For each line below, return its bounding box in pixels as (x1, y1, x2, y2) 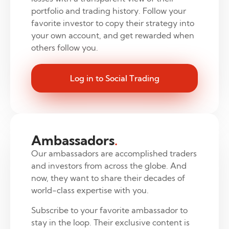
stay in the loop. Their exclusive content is (31, 217, 190, 227)
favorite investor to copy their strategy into (31, 17, 194, 28)
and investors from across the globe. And (31, 161, 187, 171)
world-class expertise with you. (31, 185, 149, 196)
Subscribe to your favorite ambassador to (31, 204, 188, 215)
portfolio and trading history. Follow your (31, 5, 186, 16)
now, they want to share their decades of (31, 173, 185, 184)
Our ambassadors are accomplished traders (31, 148, 197, 159)
